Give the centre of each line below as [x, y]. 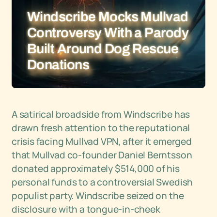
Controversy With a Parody [108, 33]
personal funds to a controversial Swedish [102, 182]
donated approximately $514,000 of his [96, 169]
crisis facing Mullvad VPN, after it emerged [102, 141]
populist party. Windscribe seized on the [98, 196]
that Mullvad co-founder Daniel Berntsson [102, 155]
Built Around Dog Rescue [103, 49]
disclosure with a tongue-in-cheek [86, 209]
